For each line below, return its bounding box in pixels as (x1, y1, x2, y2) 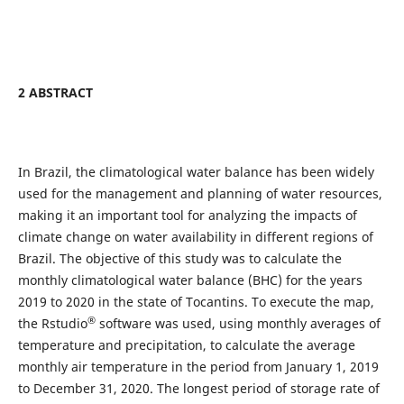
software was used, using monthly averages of (95, 315, 381, 333)
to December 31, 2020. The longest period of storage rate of (17, 380, 380, 398)
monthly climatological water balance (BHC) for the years (17, 271, 363, 289)
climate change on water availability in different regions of (17, 228, 373, 246)
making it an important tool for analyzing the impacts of (17, 207, 357, 225)
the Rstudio (17, 315, 87, 333)
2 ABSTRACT (17, 84, 93, 102)
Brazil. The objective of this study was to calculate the (17, 250, 342, 268)
